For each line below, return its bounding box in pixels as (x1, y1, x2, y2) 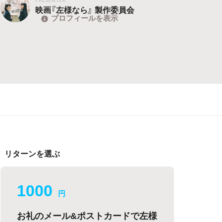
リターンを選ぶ (4, 147, 60, 159)
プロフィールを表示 (51, 12, 118, 24)
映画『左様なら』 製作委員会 (35, 3, 135, 16)
